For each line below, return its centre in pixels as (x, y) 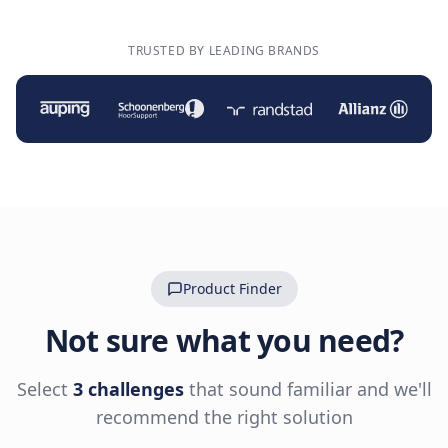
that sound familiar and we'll (307, 388)
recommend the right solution (224, 416)
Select (44, 388)
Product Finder (232, 288)
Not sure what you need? (224, 340)
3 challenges (128, 388)
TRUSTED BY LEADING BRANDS (224, 50)
